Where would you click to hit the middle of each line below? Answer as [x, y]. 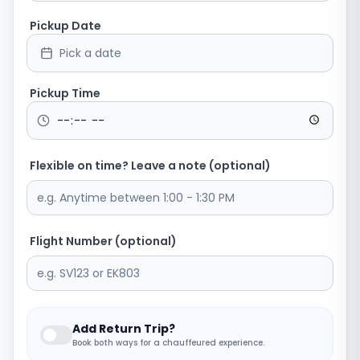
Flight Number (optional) [103, 241]
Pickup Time [65, 93]
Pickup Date [65, 26]
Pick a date [90, 53]
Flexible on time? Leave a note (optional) [150, 166]
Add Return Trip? [124, 329]
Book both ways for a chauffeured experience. [168, 343]
